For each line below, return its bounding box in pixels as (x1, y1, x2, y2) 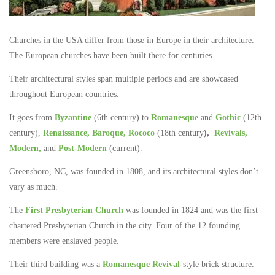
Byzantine (55, 112, 91, 122)
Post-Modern (58, 143, 107, 153)
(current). (107, 143, 142, 153)
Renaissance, (43, 128, 90, 137)
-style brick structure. (180, 260, 254, 269)
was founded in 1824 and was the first (123, 206, 258, 215)
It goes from (9, 112, 55, 122)
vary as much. (9, 182, 58, 192)
